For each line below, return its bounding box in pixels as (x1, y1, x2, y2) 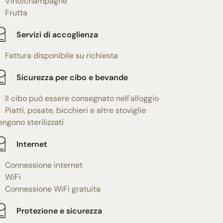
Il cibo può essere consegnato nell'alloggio (4, 93, 159, 104)
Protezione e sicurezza (16, 205, 102, 216)
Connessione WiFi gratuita (4, 184, 101, 195)
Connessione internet (4, 160, 83, 171)
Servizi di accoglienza (16, 29, 98, 40)
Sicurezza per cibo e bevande (16, 72, 128, 83)
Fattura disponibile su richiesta (4, 50, 118, 61)
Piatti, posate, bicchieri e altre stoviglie (4, 105, 146, 116)
